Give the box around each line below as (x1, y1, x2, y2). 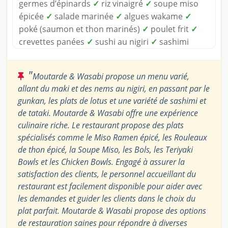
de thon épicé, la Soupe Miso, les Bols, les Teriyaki (18, 144, 193, 156)
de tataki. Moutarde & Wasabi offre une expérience (18, 107, 198, 119)
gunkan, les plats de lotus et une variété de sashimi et (18, 95, 206, 107)
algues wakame (122, 11, 185, 22)
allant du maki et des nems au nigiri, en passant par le (18, 83, 210, 95)
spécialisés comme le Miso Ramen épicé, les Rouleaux (18, 132, 207, 144)
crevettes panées (19, 36, 87, 48)
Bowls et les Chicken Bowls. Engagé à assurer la (18, 156, 185, 168)
